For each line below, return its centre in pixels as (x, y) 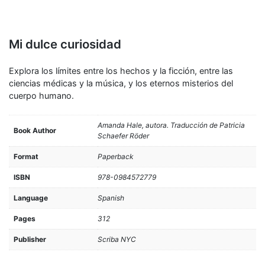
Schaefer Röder (123, 135)
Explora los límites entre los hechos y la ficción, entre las (121, 71)
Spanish (111, 198)
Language (31, 198)
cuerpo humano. (41, 96)
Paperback (116, 156)
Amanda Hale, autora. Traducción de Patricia (171, 125)
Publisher (30, 239)
